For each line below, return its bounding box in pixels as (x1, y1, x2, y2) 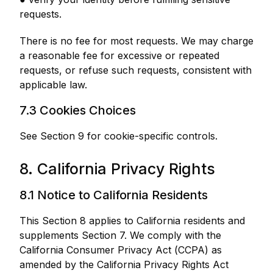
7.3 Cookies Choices (19, 103, 136, 118)
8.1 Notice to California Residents (19, 188, 208, 202)
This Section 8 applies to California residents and (19, 214, 245, 227)
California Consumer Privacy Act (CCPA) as (19, 244, 222, 256)
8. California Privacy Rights (19, 160, 215, 178)
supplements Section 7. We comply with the (19, 229, 221, 241)
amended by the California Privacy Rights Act (19, 258, 229, 271)
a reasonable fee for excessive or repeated (19, 49, 219, 62)
